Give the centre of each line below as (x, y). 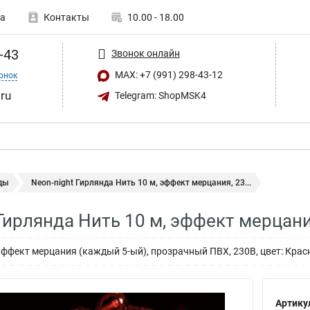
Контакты (66, 17)
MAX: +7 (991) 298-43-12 (168, 75)
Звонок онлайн (146, 53)
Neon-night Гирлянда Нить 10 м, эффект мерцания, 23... (141, 183)
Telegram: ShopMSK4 (159, 95)
